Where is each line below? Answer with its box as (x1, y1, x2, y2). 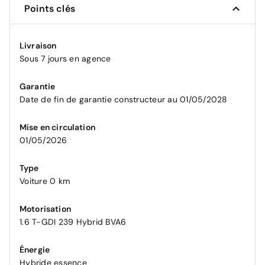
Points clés (24, 2, 75, 15)
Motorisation (20, 203, 71, 214)
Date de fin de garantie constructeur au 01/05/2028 (20, 94, 228, 105)
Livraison (20, 40, 57, 51)
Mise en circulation (20, 122, 95, 132)
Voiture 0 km (20, 176, 70, 186)
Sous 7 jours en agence (20, 53, 111, 64)
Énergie (20, 244, 50, 255)
